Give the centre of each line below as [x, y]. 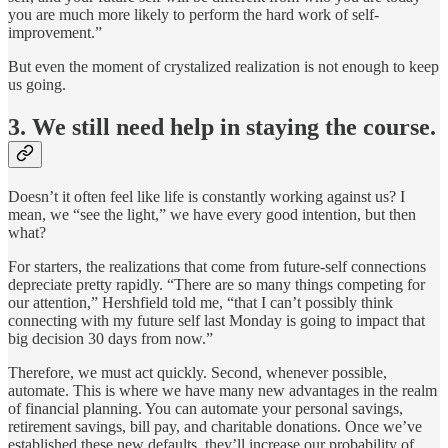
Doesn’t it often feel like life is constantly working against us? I [206, 197]
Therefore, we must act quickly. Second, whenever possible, [197, 373]
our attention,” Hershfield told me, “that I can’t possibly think [200, 303]
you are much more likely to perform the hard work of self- [193, 15]
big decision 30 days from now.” [110, 339]
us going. [37, 85]
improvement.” [55, 33]
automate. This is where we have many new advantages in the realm [222, 391]
